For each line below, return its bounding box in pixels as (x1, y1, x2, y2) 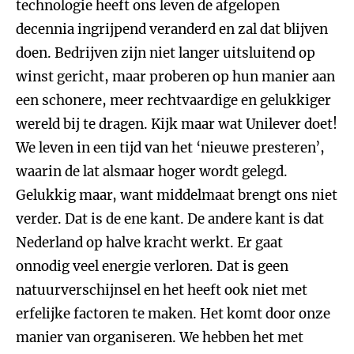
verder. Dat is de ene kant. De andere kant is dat (16, 210, 324, 228)
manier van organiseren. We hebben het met (16, 329, 303, 346)
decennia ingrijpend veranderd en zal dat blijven (16, 21, 328, 38)
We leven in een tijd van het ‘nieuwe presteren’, (16, 139, 325, 156)
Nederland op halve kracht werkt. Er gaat (16, 234, 283, 251)
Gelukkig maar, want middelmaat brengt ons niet (16, 186, 337, 204)
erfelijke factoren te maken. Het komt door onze (16, 305, 330, 322)
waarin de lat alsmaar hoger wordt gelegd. (16, 163, 288, 180)
